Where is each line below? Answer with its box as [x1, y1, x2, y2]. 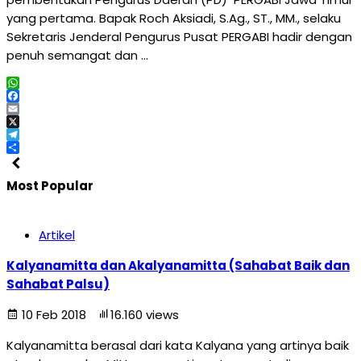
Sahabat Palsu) [6, 276, 110, 293]
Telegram [6, 139, 64, 156]
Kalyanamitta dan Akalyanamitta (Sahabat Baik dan [6, 257, 350, 274]
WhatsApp [6, 87, 70, 104]
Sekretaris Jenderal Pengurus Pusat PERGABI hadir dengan [6, 28, 352, 45]
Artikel [39, 226, 75, 243]
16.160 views [110, 306, 179, 323]
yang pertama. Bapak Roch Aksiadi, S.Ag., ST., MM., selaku [6, 10, 341, 27]
